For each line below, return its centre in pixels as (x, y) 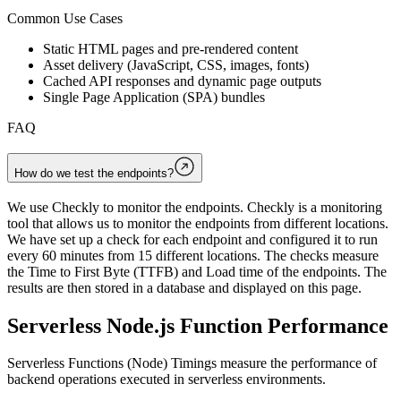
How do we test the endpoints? (94, 173)
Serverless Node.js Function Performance (198, 325)
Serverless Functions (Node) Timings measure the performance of (192, 363)
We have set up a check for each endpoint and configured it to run (192, 239)
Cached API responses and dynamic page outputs (182, 81)
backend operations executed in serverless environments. (166, 380)
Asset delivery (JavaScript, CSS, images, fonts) (176, 65)
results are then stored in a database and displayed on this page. (184, 287)
